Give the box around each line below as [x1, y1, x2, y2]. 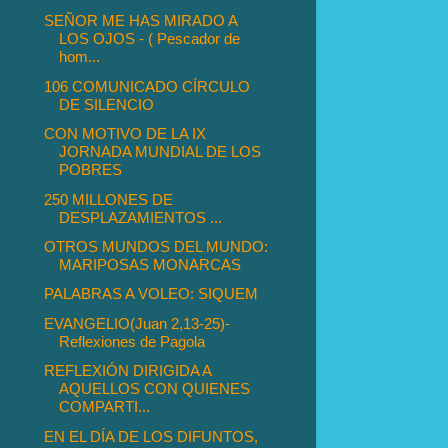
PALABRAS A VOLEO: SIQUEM [44, 285, 259, 303]
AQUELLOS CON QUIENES [59, 380, 251, 398]
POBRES [59, 161, 123, 179]
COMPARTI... [59, 398, 151, 416]
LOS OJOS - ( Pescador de [59, 30, 241, 48]
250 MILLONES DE [44, 190, 174, 208]
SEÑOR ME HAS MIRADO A [44, 12, 238, 30]
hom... [59, 48, 101, 66]
